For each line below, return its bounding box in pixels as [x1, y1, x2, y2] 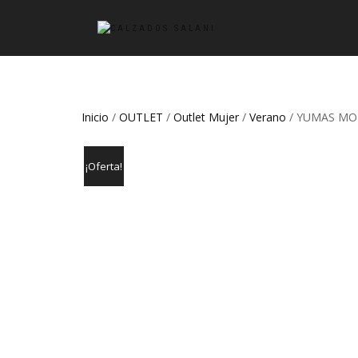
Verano [249, 109, 286, 125]
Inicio [82, 109, 109, 125]
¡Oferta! [86, 159, 122, 174]
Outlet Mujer [173, 109, 239, 125]
